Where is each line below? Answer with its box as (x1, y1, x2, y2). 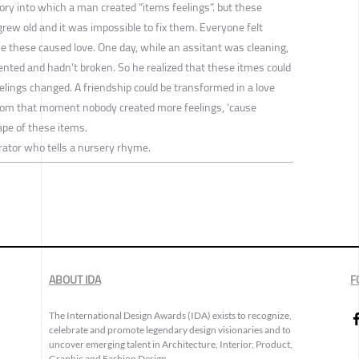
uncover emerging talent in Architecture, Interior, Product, (48, 338, 292, 351)
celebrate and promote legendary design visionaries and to (48, 324, 291, 337)
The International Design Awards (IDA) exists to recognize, (48, 309, 292, 322)
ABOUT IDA (48, 269, 101, 291)
